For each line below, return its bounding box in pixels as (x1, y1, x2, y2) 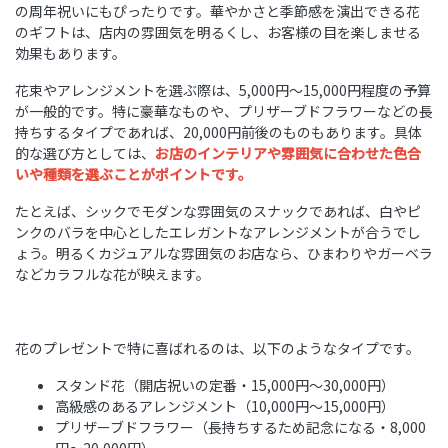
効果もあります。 (15, 43, 126, 64)
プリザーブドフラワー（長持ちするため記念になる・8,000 (55, 417, 426, 438)
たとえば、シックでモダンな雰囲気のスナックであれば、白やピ (15, 201, 421, 222)
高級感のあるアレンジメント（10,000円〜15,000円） (55, 396, 395, 417)
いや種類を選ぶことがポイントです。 (15, 164, 252, 185)
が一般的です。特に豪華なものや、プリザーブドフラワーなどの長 (15, 101, 433, 122)
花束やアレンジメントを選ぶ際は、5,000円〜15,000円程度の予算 (15, 80, 431, 101)
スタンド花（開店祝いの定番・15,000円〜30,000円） (55, 375, 395, 396)
